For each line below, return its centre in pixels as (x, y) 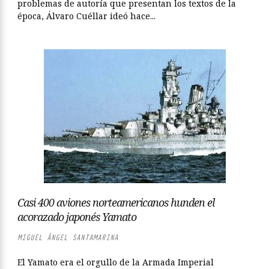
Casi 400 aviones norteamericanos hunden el (116, 202)
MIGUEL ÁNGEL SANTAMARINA (68, 237)
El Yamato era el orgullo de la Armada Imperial (116, 262)
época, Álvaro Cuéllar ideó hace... (86, 16)
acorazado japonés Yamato (77, 217)
